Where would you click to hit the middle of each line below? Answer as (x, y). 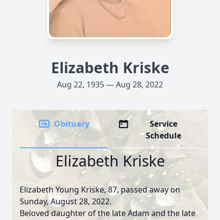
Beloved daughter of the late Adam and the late (108, 213)
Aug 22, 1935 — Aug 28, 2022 (110, 84)
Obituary (72, 124)
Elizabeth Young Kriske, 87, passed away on (100, 190)
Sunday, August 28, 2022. (66, 201)
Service (164, 124)
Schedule (164, 136)
